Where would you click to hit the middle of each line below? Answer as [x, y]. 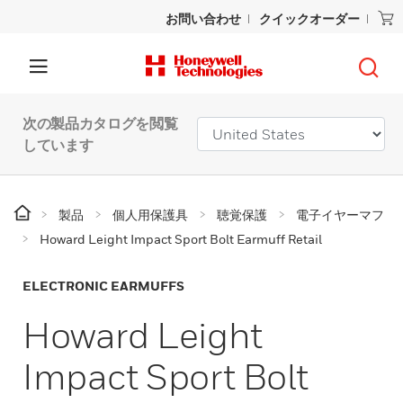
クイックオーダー [309, 18]
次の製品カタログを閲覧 [100, 123]
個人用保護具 [150, 215]
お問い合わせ [203, 18]
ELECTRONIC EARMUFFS [103, 286]
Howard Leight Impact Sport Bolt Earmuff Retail [181, 239]
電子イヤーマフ [340, 215]
